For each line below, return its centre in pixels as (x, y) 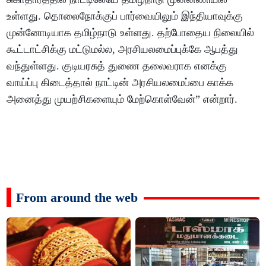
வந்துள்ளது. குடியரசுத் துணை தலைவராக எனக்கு (117, 66)
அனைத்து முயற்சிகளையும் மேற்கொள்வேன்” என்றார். (122, 99)
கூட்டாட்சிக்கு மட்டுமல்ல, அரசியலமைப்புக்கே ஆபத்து (123, 49)
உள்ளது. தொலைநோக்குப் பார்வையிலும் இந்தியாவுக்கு (125, 16)
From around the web (77, 197)
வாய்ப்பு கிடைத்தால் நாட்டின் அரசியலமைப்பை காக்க (120, 82)
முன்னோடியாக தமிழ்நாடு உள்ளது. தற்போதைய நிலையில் (131, 32)
